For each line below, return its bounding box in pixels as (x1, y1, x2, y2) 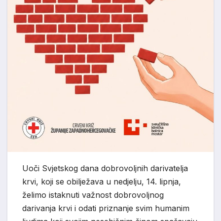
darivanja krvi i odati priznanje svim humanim (22, 203, 189, 213)
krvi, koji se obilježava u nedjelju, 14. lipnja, (22, 176, 181, 186)
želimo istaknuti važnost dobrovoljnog (22, 189, 164, 200)
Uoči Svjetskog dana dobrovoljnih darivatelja (22, 163, 188, 173)
